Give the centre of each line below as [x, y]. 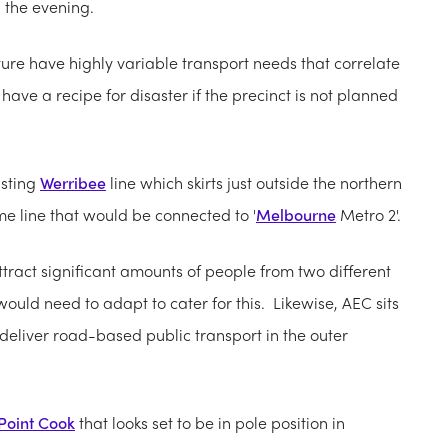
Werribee [73, 183]
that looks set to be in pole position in [210, 423]
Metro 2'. [368, 215]
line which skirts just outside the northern [254, 183]
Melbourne [296, 215]
